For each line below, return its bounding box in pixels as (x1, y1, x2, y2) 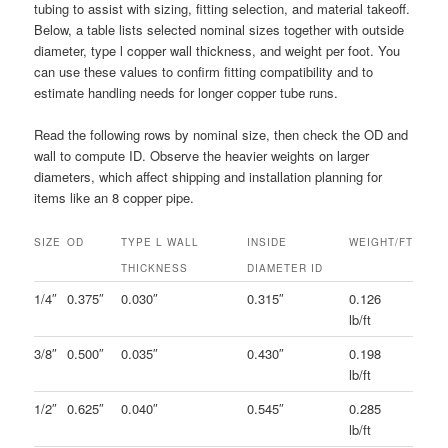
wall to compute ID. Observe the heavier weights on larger (34, 145, 370, 165)
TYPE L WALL (121, 235, 200, 250)
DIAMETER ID (247, 261, 324, 276)
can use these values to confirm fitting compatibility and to (34, 61, 374, 81)
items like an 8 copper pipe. (34, 187, 195, 207)
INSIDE (247, 235, 288, 250)
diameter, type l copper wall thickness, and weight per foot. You (34, 40, 401, 60)
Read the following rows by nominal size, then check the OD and (34, 124, 409, 144)
